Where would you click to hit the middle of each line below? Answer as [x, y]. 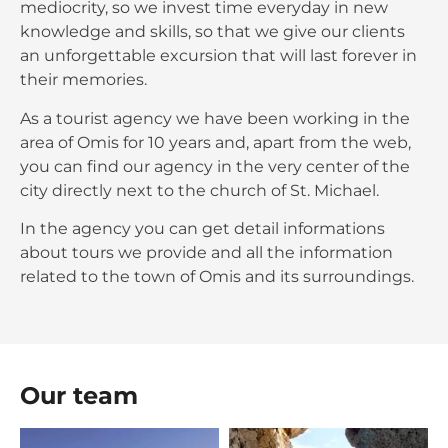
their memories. [83, 80]
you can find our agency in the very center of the [215, 166]
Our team [79, 395]
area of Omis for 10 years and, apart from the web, [215, 142]
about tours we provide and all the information [206, 253]
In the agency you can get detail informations [202, 229]
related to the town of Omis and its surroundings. [217, 277]
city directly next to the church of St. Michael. [199, 190]
